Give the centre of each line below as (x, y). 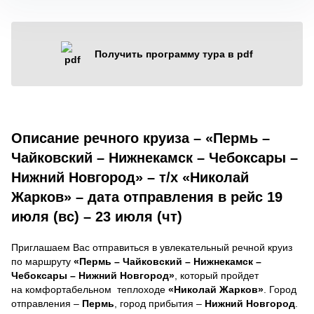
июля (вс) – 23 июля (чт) (97, 216)
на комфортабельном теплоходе (90, 289)
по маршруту (42, 261)
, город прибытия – (159, 303)
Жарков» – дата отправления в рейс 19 (147, 197)
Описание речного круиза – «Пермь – (141, 138)
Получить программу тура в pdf (174, 54)
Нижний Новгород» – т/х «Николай (130, 177)
